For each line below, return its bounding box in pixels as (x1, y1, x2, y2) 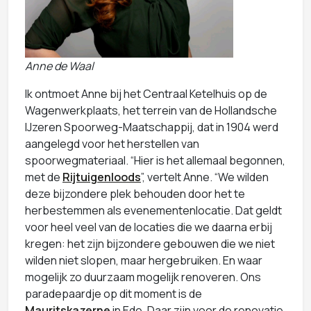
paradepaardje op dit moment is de (25, 285, 202, 301)
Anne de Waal (25, 58, 94, 74)
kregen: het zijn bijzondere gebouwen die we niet (25, 235, 275, 251)
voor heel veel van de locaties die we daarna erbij (25, 219, 272, 235)
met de (25, 169, 62, 185)
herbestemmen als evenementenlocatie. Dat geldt (25, 202, 282, 218)
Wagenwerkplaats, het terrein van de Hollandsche (25, 102, 277, 118)
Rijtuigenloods (62, 169, 141, 185)
